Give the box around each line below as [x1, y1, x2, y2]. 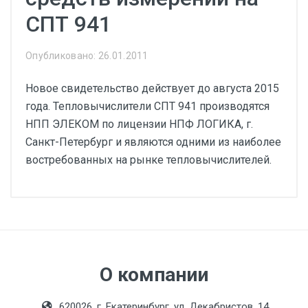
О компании [100, 263, 208, 286]
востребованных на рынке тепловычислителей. [25, 153, 272, 166]
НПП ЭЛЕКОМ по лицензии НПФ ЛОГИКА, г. [25, 118, 253, 131]
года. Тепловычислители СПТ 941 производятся [25, 100, 269, 113]
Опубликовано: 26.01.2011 [25, 50, 148, 61]
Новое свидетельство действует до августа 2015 [25, 82, 279, 95]
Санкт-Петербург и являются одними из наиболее [25, 135, 281, 148]
